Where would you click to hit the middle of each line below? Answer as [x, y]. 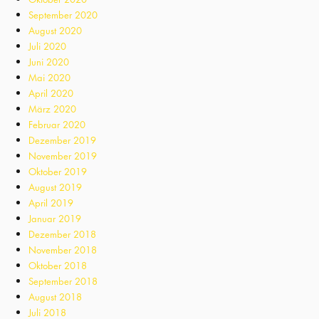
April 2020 [51, 94]
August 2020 [55, 31]
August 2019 [55, 188]
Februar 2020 [57, 125]
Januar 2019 [55, 219]
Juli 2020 [47, 47]
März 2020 [52, 109]
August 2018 [55, 297]
